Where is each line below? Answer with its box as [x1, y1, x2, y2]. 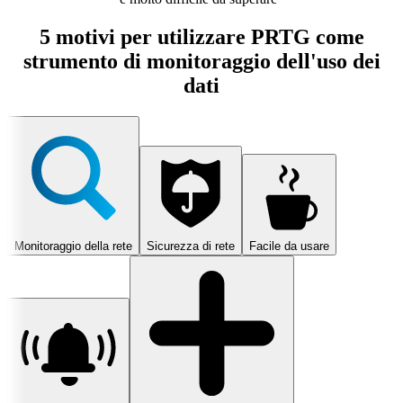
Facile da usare [249, 239, 329, 254]
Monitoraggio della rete [14, 239, 132, 254]
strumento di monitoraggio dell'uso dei [22, 49, 381, 74]
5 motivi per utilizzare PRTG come [39, 25, 364, 49]
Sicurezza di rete [147, 239, 235, 254]
